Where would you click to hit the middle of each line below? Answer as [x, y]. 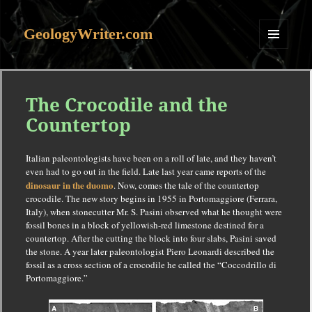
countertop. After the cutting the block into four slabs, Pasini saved [151, 239]
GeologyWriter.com [88, 34]
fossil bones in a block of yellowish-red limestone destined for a [145, 225]
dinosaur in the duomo [69, 185]
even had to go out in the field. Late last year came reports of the [146, 172]
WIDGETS [279, 77]
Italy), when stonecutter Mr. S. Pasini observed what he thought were [154, 212]
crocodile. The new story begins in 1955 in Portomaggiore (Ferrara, [151, 199]
